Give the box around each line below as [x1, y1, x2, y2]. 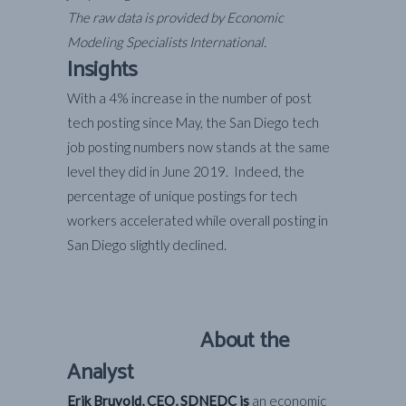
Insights [67, 53, 138, 89]
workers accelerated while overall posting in [67, 212, 328, 229]
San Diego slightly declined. [67, 237, 227, 254]
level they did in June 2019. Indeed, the [67, 163, 304, 180]
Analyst [67, 355, 134, 391]
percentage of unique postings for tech [67, 188, 297, 205]
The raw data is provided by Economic [67, 9, 284, 26]
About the [200, 324, 289, 360]
